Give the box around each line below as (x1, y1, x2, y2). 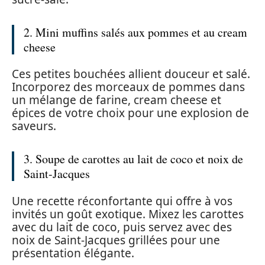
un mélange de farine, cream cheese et (12, 92, 221, 108)
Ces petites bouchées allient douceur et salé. (12, 66, 250, 82)
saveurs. (12, 118, 56, 134)
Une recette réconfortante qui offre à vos (12, 193, 232, 209)
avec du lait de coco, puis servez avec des (12, 219, 232, 235)
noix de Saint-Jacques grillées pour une (12, 232, 220, 248)
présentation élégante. (12, 245, 134, 261)
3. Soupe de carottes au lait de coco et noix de (24, 151, 243, 167)
